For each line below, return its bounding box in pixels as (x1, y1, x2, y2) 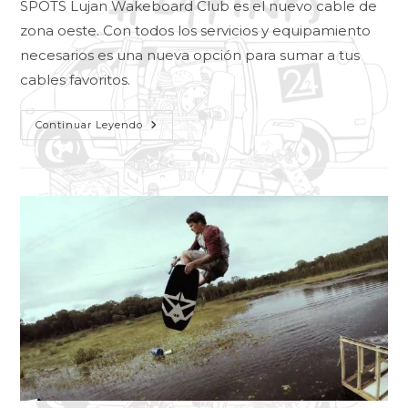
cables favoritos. (20, 71, 131, 89)
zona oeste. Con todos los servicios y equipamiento (20, 22, 372, 40)
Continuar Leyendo (36, 118, 144, 132)
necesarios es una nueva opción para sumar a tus (20, 46, 361, 65)
